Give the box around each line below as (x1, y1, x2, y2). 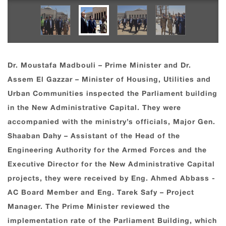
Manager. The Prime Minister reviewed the (8, 202, 170, 211)
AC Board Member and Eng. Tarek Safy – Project (8, 188, 194, 197)
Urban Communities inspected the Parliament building (8, 89, 217, 98)
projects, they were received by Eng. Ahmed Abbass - (8, 174, 215, 183)
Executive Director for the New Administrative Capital (8, 160, 215, 169)
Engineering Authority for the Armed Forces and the (8, 146, 207, 155)
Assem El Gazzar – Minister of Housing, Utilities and (8, 75, 211, 84)
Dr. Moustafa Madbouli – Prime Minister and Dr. (8, 61, 191, 70)
